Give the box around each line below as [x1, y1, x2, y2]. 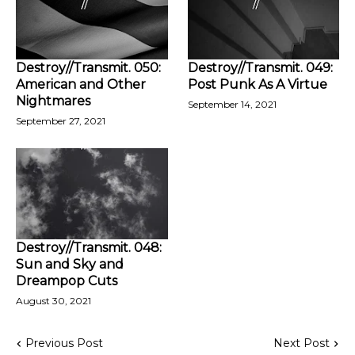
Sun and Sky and [16, 257, 124, 272]
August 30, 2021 [16, 295, 91, 307]
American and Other [16, 77, 146, 92]
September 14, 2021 [187, 98, 277, 110]
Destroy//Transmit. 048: [16, 240, 162, 255]
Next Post [273, 336, 330, 350]
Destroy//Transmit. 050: [16, 60, 161, 75]
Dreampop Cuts [16, 273, 117, 288]
